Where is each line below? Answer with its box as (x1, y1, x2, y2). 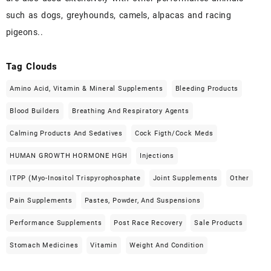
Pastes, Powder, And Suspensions (84, 196, 201, 204)
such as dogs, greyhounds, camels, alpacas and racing (6, 10, 232, 21)
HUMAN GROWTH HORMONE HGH (10, 151, 128, 160)
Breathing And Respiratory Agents (72, 106, 189, 115)
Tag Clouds (6, 61, 57, 73)
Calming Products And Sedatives (10, 129, 123, 137)
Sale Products (194, 218, 243, 227)
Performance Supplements (10, 218, 102, 227)
